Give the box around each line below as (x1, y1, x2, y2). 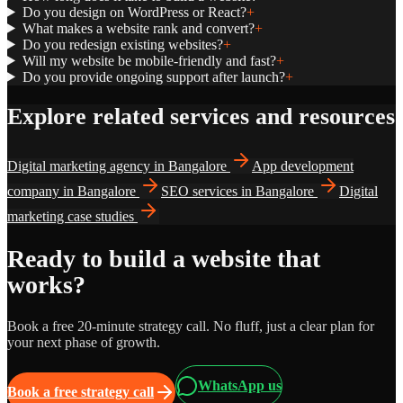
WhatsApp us (198, 378, 282, 394)
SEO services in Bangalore (161, 183, 314, 199)
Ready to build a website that (7, 245, 320, 273)
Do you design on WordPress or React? (22, 4, 246, 20)
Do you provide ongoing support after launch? (22, 68, 285, 85)
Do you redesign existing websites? (22, 36, 223, 52)
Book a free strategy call (7, 384, 154, 400)
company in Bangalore (7, 183, 136, 199)
